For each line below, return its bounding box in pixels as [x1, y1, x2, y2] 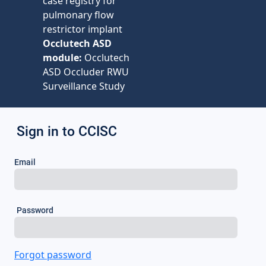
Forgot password [14, 248, 91, 261]
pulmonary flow [43, 8, 114, 21]
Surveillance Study [43, 80, 125, 93]
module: [43, 51, 82, 64]
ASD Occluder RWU [43, 65, 129, 78]
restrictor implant [43, 23, 122, 36]
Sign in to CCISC [17, 123, 117, 140]
